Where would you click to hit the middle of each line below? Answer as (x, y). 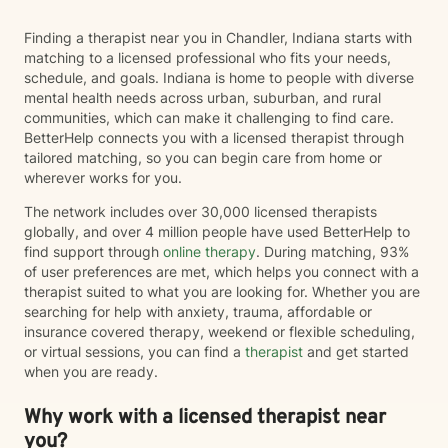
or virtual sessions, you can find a (134, 351)
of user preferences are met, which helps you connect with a (221, 271)
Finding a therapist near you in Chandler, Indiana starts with (218, 37)
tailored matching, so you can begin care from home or (203, 157)
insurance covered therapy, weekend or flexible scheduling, (219, 331)
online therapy (209, 251)
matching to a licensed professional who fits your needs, (207, 57)
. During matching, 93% (332, 251)
